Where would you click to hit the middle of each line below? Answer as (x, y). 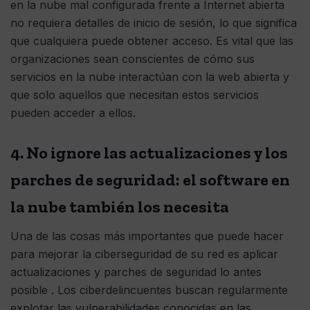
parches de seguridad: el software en (150, 180)
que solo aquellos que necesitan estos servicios (135, 95)
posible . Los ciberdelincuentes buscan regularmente (149, 290)
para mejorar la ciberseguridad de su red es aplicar (144, 254)
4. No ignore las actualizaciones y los (149, 153)
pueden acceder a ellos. (73, 113)
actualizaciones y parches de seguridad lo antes (136, 272)
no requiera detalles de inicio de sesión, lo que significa (154, 23)
